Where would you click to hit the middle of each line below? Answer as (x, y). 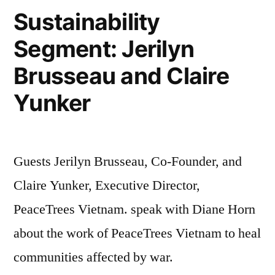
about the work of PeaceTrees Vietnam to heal (137, 233)
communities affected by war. (93, 257)
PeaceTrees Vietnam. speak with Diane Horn (134, 209)
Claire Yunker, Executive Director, (107, 185)
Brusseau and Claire (121, 76)
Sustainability (87, 22)
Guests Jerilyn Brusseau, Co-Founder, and (128, 161)
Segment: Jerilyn (104, 49)
